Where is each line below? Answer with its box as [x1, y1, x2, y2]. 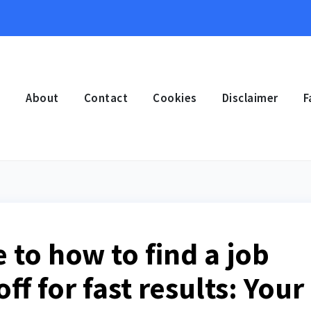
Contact [83, 90, 128, 106]
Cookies [153, 90, 197, 106]
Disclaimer [221, 90, 278, 106]
